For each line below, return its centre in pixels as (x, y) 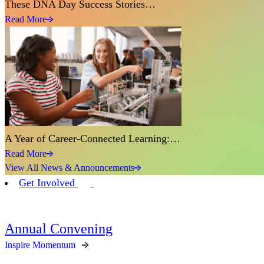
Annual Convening (59, 228)
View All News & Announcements (70, 167)
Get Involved (48, 182)
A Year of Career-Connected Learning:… (93, 138)
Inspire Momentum (40, 245)
